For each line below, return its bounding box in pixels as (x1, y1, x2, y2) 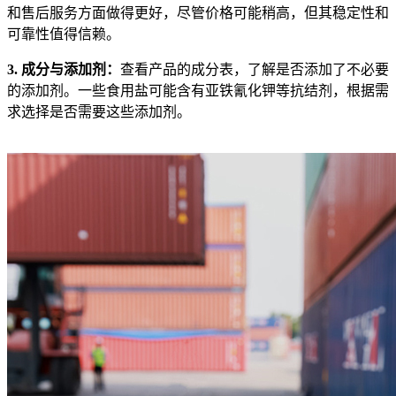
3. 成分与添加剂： (7, 61, 120, 77)
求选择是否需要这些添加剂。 (7, 103, 191, 119)
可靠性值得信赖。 (7, 26, 120, 42)
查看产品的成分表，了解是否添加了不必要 (120, 61, 389, 77)
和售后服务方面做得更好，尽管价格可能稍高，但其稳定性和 (7, 4, 389, 20)
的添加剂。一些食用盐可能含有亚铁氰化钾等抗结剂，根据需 (7, 82, 389, 98)
